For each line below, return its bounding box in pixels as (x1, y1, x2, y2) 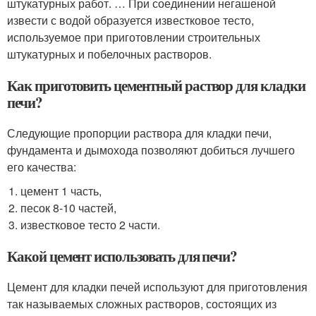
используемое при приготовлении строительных (7, 29, 260, 45)
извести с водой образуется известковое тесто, (7, 12, 254, 28)
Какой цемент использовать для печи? (7, 245, 238, 267)
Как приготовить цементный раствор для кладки (7, 75, 305, 96)
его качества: (7, 159, 76, 175)
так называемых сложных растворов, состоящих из (7, 296, 276, 312)
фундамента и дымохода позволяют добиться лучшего (7, 142, 295, 158)
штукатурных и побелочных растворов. (7, 46, 212, 62)
